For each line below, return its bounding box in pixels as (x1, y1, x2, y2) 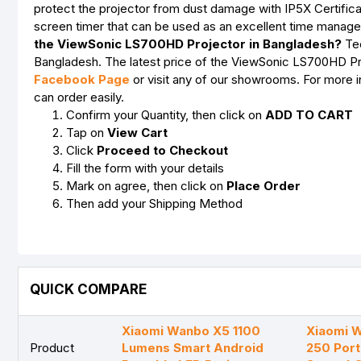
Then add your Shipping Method (66, 196, 243, 211)
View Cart (107, 125, 168, 140)
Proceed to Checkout (97, 143, 228, 158)
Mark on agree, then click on (66, 178, 226, 193)
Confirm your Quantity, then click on (66, 107, 265, 122)
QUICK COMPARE (30, 281, 147, 297)
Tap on (66, 125, 107, 140)
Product (30, 340, 74, 355)
